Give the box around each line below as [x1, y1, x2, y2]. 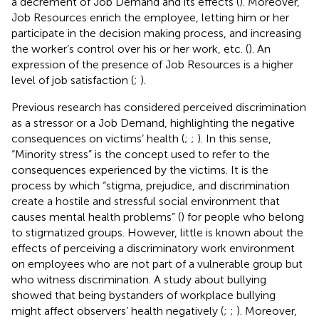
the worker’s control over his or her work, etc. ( [11, 41, 249, 56]
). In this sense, [197, 131, 271, 145]
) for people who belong [181, 209, 304, 224]
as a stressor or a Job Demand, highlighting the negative [11, 115, 295, 130]
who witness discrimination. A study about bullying [11, 272, 266, 286]
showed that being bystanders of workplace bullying [11, 288, 276, 302]
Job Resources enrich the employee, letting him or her [11, 10, 289, 24]
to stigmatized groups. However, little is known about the [11, 225, 303, 239]
